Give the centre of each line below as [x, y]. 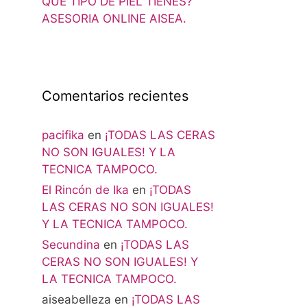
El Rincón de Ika [85, 190]
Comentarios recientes [115, 96]
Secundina [71, 245]
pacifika [63, 135]
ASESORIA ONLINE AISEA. [114, 19]
